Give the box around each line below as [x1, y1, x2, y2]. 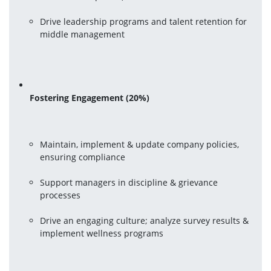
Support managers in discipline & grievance [40, 176, 218, 188]
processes [40, 189, 81, 201]
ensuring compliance [40, 151, 126, 163]
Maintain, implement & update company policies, [40, 138, 240, 150]
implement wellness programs [40, 227, 164, 239]
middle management [40, 28, 125, 40]
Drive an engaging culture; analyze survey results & [40, 214, 249, 226]
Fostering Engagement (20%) [30, 91, 150, 103]
